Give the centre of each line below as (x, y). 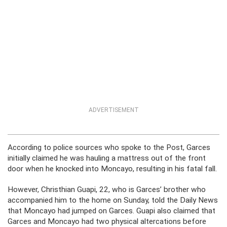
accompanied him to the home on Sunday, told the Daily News (113, 200)
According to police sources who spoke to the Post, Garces (109, 147)
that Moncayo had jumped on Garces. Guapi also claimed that (111, 211)
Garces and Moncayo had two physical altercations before (107, 221)
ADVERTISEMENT (113, 110)
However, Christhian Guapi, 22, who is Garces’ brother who (107, 190)
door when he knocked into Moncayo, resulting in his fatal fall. (112, 169)
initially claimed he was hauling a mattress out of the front (107, 158)
